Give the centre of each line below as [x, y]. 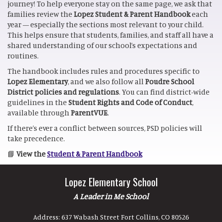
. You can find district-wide [164, 92]
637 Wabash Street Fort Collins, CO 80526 [125, 217]
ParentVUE [89, 113]
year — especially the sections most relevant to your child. [106, 25]
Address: [47, 217]
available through [39, 113]
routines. [23, 56]
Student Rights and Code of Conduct [130, 102]
